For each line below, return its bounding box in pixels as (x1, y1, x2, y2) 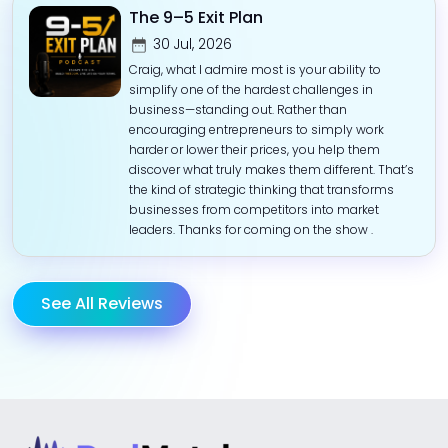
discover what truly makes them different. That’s (128, 160, 414, 178)
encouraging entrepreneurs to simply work (128, 120, 384, 138)
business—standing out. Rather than (128, 100, 347, 118)
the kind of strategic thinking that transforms (128, 180, 394, 198)
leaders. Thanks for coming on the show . (128, 220, 373, 238)
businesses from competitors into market (128, 200, 379, 218)
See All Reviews (41, 291, 163, 315)
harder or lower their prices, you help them (128, 140, 380, 158)
